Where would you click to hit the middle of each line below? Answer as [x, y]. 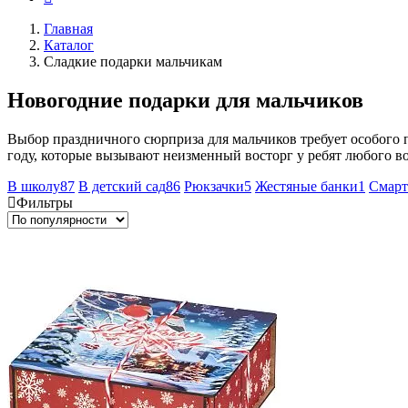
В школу [34, 186]
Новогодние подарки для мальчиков [185, 100]
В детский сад [122, 186]
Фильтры [45, 202]
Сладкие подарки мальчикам [133, 61]
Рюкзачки [214, 186]
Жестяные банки [306, 186]
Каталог [69, 45]
